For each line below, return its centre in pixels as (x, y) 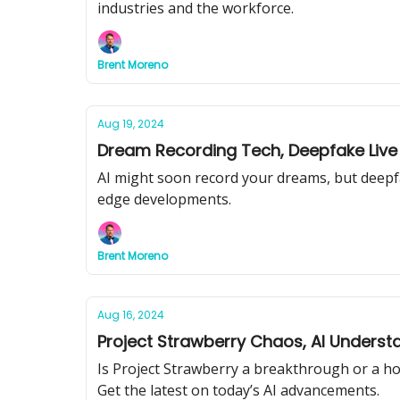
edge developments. (164, 199)
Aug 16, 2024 (131, 315)
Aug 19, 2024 (131, 124)
